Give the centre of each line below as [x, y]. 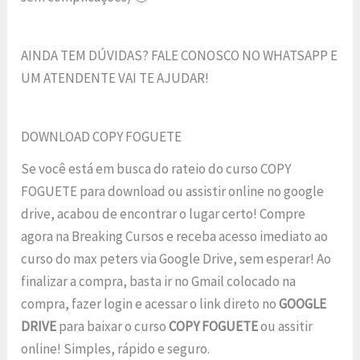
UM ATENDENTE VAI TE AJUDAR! [115, 78]
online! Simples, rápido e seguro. [116, 348]
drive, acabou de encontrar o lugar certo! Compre [164, 213]
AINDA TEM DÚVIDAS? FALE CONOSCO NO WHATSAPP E [180, 56]
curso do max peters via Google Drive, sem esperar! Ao [176, 258]
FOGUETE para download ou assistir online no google [173, 191]
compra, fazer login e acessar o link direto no [150, 303]
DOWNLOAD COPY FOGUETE [102, 137]
